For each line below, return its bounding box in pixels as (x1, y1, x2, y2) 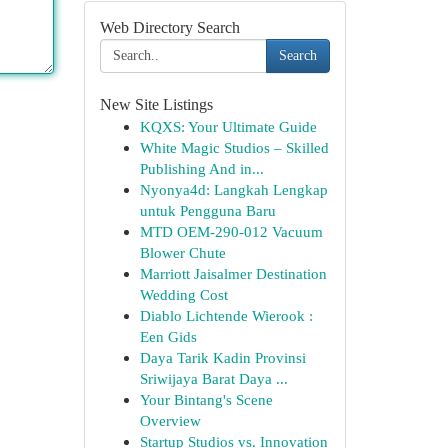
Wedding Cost (139, 286, 228, 303)
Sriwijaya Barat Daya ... (139, 370, 288, 387)
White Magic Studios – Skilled (139, 139, 329, 156)
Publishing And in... (139, 160, 264, 177)
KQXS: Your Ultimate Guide (139, 118, 317, 135)
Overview (139, 412, 201, 429)
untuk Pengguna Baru (139, 202, 276, 219)
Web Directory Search (99, 19, 240, 36)
